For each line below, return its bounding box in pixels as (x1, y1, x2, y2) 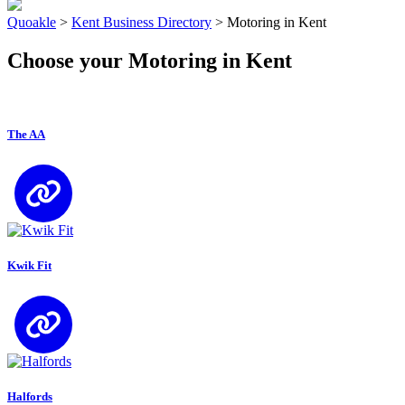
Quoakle (7, 14, 56, 30)
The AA (7, 127, 45, 141)
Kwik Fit (7, 259, 52, 273)
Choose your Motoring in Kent (7, 48, 292, 72)
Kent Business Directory (71, 14, 212, 30)
